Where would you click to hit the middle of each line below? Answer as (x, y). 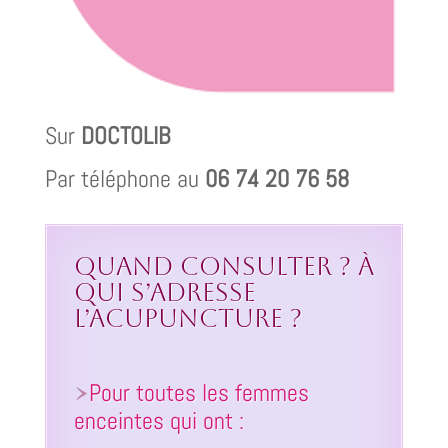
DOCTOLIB (125, 136)
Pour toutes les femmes (198, 393)
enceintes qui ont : (158, 421)
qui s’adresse (164, 293)
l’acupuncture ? (187, 319)
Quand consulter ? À (223, 267)
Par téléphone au (124, 179)
